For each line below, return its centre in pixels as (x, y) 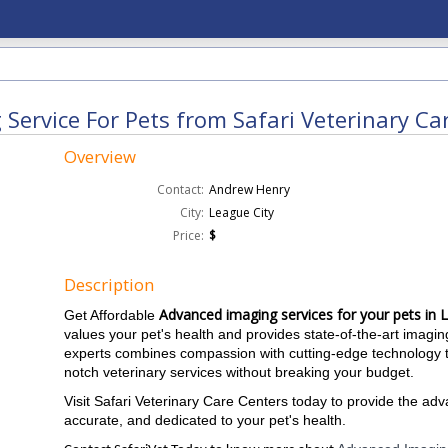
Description (109, 284)
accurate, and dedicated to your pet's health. (205, 420)
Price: (189, 235)
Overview (100, 156)
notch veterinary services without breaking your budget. (239, 372)
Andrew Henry (250, 189)
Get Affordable (112, 315)
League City (242, 212)
